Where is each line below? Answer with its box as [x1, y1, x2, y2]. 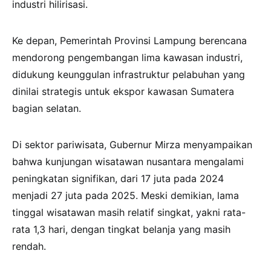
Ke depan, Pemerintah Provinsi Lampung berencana [12, 34, 247, 47]
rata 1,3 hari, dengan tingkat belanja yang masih [12, 223, 230, 236]
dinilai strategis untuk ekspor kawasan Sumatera [12, 85, 234, 98]
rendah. [12, 240, 46, 253]
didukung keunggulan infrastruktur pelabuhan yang [12, 68, 245, 81]
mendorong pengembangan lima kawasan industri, [12, 51, 243, 64]
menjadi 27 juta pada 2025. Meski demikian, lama [12, 189, 239, 202]
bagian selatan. [12, 102, 81, 115]
